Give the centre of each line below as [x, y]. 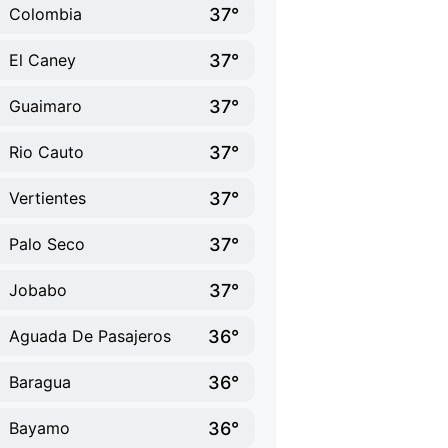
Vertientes [47, 198]
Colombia [45, 14]
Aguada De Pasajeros [90, 336]
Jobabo [38, 290]
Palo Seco [47, 244]
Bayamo [39, 428]
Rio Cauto [46, 152]
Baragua [40, 382]
